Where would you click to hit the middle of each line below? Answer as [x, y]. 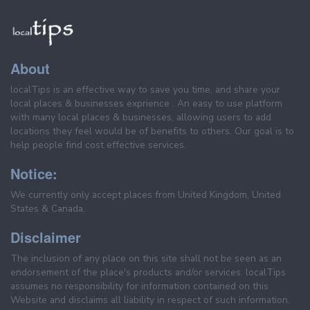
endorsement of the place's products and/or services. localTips [148, 273]
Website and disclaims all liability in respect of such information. [150, 300]
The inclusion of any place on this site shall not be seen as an [146, 259]
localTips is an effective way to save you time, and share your [145, 90]
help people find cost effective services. [98, 145]
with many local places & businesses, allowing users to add [141, 118]
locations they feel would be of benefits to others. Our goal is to [152, 131]
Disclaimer [46, 237]
